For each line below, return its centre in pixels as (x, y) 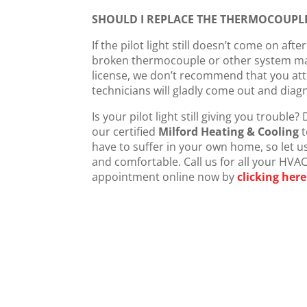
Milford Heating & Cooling (229, 132)
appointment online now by (165, 177)
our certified (125, 132)
